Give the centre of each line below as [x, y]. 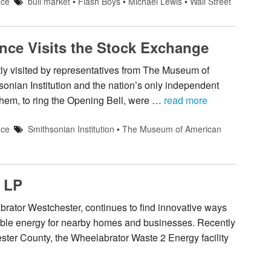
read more [186, 100]
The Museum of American [171, 129]
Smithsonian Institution [71, 129]
